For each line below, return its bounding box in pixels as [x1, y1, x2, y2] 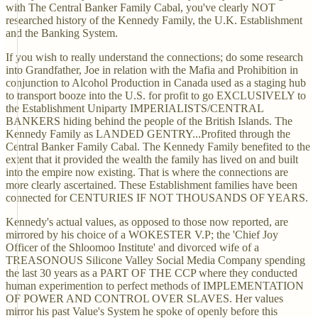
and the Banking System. [6, 27, 118, 39]
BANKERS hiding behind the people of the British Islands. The [6, 115, 292, 127]
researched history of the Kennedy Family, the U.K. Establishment [6, 14, 302, 26]
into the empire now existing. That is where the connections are [6, 166, 288, 178]
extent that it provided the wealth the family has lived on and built [6, 153, 298, 165]
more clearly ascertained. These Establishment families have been [6, 179, 297, 191]
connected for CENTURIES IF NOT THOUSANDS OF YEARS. [6, 192, 308, 204]
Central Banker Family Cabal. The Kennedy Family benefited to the [6, 141, 310, 153]
